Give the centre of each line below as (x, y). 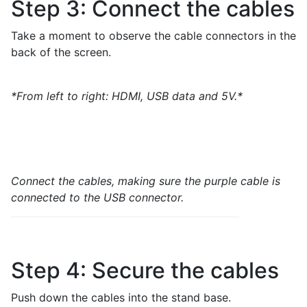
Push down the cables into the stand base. (121, 297)
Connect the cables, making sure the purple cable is (146, 181)
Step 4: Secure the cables (145, 270)
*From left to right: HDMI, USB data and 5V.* (127, 96)
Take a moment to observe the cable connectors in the (153, 36)
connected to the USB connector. (97, 197)
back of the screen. (61, 52)
